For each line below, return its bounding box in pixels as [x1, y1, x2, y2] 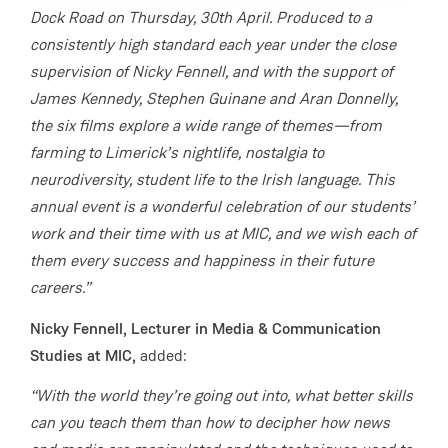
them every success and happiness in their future [30, 250, 374, 272]
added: [140, 344, 187, 366]
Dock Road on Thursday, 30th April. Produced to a [30, 7, 372, 29]
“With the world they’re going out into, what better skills [30, 385, 413, 407]
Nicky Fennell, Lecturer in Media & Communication [30, 317, 381, 339]
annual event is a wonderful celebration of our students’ [30, 196, 415, 218]
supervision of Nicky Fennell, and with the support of [30, 61, 393, 83]
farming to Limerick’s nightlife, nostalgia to [30, 142, 324, 164]
